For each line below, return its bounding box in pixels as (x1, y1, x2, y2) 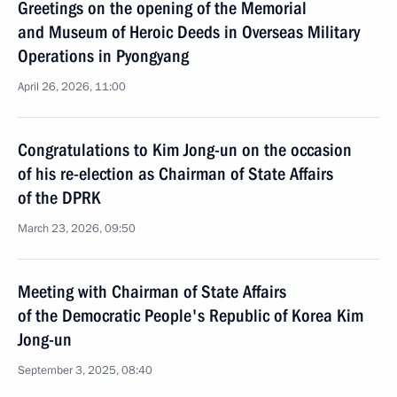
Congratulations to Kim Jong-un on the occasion (18, 139, 352, 160)
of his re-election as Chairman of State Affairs (18, 163, 333, 184)
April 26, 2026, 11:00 (18, 79, 126, 95)
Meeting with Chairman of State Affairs (18, 281, 286, 302)
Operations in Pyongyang (18, 45, 189, 66)
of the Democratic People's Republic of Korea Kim (18, 305, 363, 326)
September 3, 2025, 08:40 (18, 362, 152, 378)
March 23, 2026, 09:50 (18, 221, 136, 237)
